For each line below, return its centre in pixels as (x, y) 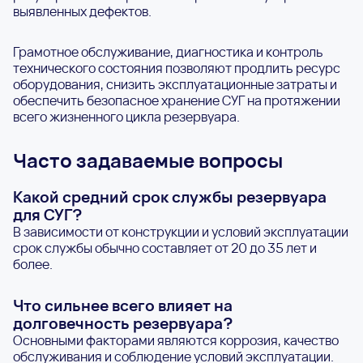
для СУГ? (47, 214)
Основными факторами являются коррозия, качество (176, 340)
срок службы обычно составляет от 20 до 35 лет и (165, 248)
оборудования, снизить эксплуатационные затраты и (175, 84)
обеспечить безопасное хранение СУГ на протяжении (177, 100)
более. (33, 264)
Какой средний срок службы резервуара (170, 196)
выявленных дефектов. (82, 11)
